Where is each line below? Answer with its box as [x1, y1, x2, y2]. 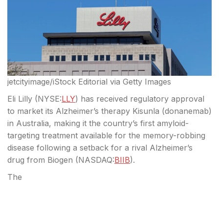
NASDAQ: [78, 154, 114, 165]
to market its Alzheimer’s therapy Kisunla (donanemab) [7, 106, 212, 116]
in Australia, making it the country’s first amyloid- [7, 118, 189, 128]
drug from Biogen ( [7, 154, 78, 165]
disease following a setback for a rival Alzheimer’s [7, 142, 193, 153]
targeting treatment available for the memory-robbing [7, 130, 205, 140]
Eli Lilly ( [7, 93, 38, 104]
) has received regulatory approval [75, 93, 204, 104]
